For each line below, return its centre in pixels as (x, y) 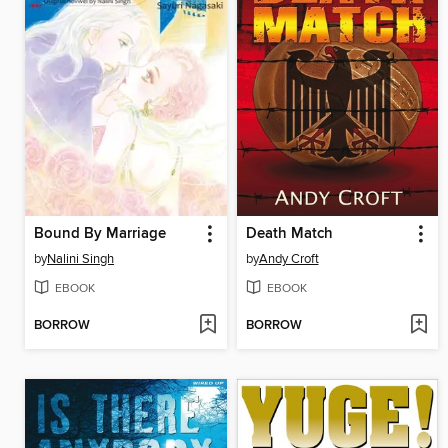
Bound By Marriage (100, 233)
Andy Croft (288, 258)
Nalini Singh (80, 258)
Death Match (289, 233)
